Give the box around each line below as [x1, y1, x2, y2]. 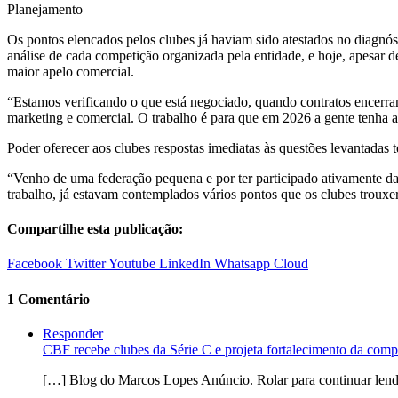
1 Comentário [7, 291, 90, 306]
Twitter [66, 256, 106, 272]
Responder [43, 325, 103, 341]
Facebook [7, 256, 62, 272]
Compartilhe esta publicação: [7, 221, 183, 237]
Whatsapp [214, 256, 270, 272]
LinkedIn [159, 256, 211, 272]
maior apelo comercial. [7, 63, 134, 79]
